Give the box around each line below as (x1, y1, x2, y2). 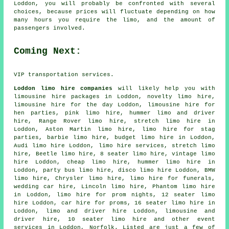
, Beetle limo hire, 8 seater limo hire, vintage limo (28, 150, 215, 157)
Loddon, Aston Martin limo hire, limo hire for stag (14, 126, 215, 132)
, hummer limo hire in (127, 158, 215, 165)
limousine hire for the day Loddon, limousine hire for (14, 101, 215, 108)
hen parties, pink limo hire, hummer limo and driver (14, 109, 215, 116)
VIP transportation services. (14, 71, 114, 78)
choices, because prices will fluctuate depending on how (14, 8, 215, 15)
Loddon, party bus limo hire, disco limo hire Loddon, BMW (14, 167, 215, 173)
